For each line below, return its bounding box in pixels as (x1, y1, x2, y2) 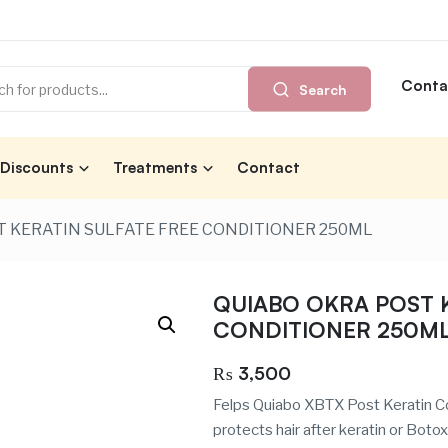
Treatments (113, 158, 197, 178)
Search (299, 80, 347, 98)
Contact (237, 158, 300, 178)
